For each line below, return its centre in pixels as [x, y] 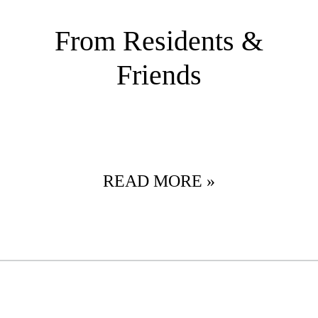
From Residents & [159, 41]
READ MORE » [159, 181]
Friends [159, 75]
